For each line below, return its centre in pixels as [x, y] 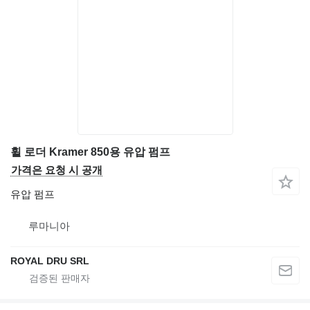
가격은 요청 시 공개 [57, 170]
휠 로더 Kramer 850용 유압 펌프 [90, 152]
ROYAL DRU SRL [50, 261]
